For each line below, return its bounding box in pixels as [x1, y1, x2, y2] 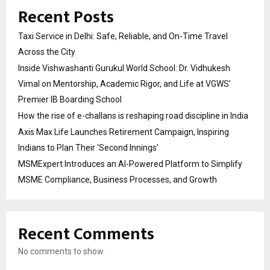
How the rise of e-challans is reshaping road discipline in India [18, 111, 248, 121]
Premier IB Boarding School [18, 95, 122, 105]
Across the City [18, 47, 75, 57]
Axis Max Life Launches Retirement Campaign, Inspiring [18, 127, 229, 137]
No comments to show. [18, 246, 105, 257]
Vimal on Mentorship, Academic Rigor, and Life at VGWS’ [18, 79, 231, 89]
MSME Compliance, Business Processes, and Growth [18, 175, 217, 185]
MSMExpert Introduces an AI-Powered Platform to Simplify [18, 159, 242, 169]
